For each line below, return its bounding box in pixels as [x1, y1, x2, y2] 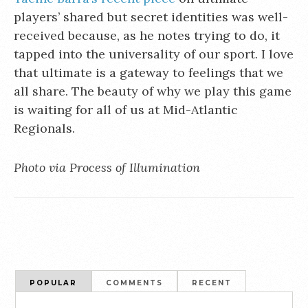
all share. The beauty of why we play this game [14, 83, 291, 99]
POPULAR [30, 278, 78, 287]
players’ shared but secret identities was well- [14, 9, 288, 25]
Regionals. [14, 120, 75, 136]
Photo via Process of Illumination [14, 159, 200, 175]
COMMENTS [106, 278, 164, 287]
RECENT [192, 278, 232, 287]
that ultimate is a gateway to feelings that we [14, 65, 283, 80]
